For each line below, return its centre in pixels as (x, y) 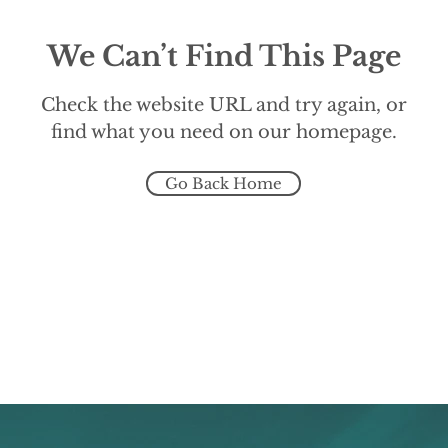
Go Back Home (223, 183)
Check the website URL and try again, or (223, 105)
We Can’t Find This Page (224, 56)
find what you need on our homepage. (223, 132)
